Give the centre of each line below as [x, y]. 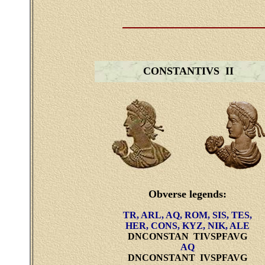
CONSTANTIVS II [188, 71]
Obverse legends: [188, 194]
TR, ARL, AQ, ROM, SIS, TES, [188, 215]
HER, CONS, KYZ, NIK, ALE [188, 226]
